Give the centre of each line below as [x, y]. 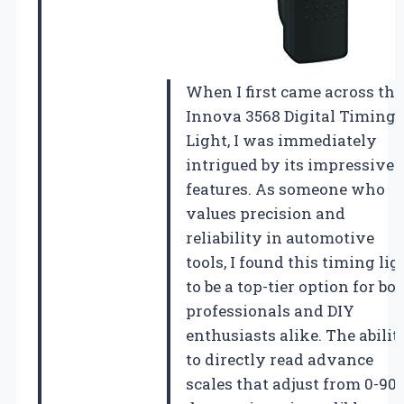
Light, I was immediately [281, 140]
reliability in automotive [280, 237]
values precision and [266, 213]
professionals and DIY [270, 310]
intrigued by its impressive [290, 164]
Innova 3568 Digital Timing [291, 115]
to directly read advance [280, 359]
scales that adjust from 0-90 [291, 383]
